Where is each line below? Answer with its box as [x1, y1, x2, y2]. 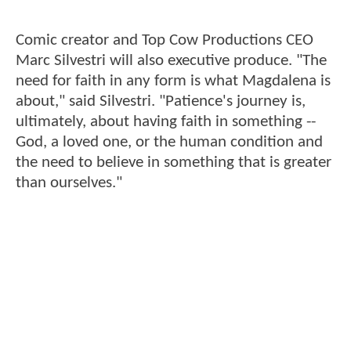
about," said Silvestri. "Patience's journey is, [16, 93, 306, 110]
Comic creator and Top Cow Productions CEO [16, 32, 313, 49]
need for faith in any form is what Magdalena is [16, 73, 331, 90]
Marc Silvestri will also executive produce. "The [16, 52, 327, 70]
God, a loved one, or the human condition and [16, 134, 323, 151]
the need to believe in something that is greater [16, 154, 331, 172]
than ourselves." [16, 175, 122, 192]
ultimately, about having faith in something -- [16, 114, 316, 131]
